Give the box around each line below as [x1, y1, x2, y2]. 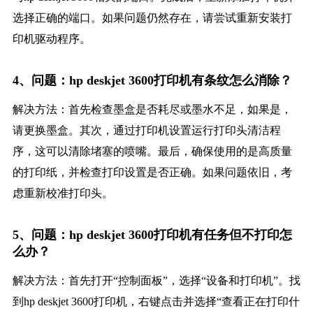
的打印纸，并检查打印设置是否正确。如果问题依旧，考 [12, 166, 292, 179]
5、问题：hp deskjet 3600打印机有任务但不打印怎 [12, 228, 292, 242]
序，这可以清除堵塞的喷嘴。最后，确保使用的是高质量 [12, 145, 292, 158]
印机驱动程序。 [12, 33, 91, 45]
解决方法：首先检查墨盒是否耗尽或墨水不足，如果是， [12, 103, 292, 116]
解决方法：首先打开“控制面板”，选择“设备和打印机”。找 [12, 275, 300, 287]
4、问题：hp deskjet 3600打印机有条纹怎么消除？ [12, 73, 292, 88]
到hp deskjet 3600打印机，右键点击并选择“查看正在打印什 [12, 296, 300, 308]
